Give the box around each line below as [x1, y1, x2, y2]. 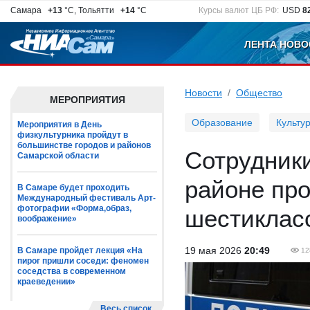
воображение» [17, 214, 77, 224]
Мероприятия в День [17, 120, 102, 129]
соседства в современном [17, 266, 126, 276]
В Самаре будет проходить [17, 183, 129, 192]
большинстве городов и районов [17, 140, 151, 150]
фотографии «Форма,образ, [17, 203, 131, 213]
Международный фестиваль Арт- [17, 193, 156, 203]
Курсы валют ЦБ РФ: [199, 6, 279, 15]
